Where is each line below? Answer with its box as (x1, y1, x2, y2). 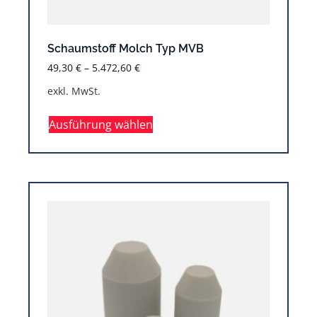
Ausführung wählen (49, 116, 153, 132)
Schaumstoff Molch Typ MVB (47, 42, 204, 56)
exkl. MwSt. (47, 83, 100, 98)
